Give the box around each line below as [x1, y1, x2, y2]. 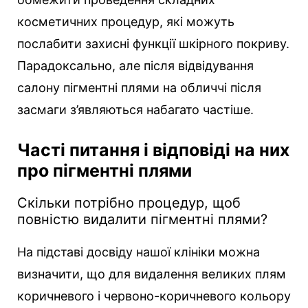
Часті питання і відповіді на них [17, 139, 289, 160]
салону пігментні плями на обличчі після [17, 80, 261, 95]
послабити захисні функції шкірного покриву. [17, 36, 289, 51]
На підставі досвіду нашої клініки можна [17, 244, 260, 259]
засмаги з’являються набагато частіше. [17, 102, 254, 117]
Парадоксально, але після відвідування [17, 58, 254, 73]
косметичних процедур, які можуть [17, 14, 234, 29]
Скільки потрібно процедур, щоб [17, 194, 241, 211]
